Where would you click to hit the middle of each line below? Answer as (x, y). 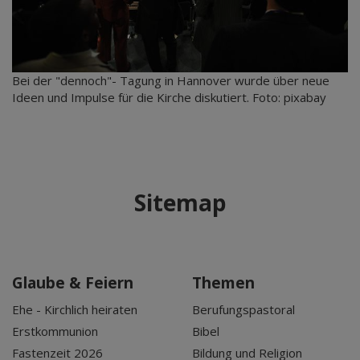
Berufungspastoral (243, 310)
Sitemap (180, 203)
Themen (223, 283)
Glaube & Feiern (73, 283)
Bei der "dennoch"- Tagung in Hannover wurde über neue (171, 81)
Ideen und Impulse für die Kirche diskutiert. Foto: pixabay (169, 98)
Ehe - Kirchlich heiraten (75, 310)
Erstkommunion (55, 331)
